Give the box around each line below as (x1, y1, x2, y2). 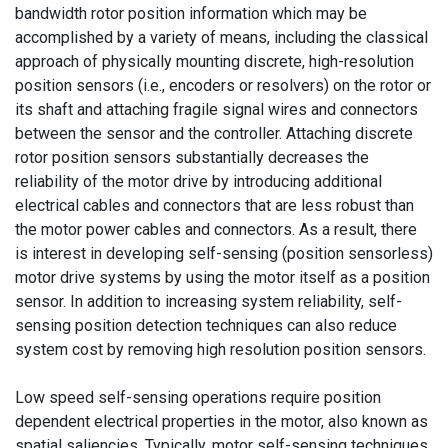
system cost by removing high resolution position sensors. (15, 340, 426, 360)
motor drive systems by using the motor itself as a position (15, 268, 430, 288)
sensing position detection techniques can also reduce (15, 316, 397, 336)
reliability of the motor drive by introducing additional (15, 172, 382, 192)
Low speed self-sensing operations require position (15, 388, 381, 408)
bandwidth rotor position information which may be (15, 4, 367, 24)
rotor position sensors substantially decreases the (15, 148, 369, 168)
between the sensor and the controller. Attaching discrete (15, 124, 413, 144)
